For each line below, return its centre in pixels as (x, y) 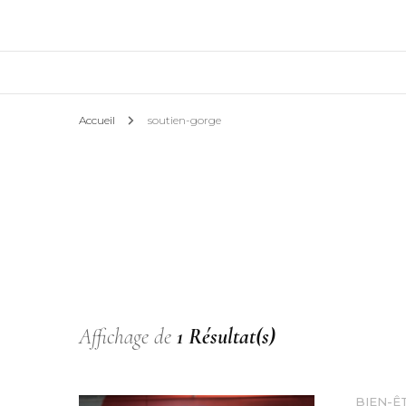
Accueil (97, 120)
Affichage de (128, 337)
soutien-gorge (184, 120)
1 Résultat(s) (226, 337)
